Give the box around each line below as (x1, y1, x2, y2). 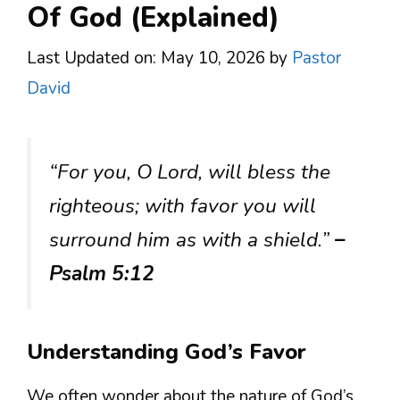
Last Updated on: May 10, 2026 (27, 46, 265, 70)
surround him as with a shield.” (49, 226, 335, 254)
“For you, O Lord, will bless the (49, 158, 330, 186)
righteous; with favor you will (49, 192, 316, 220)
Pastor (292, 46, 341, 70)
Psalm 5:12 (49, 260, 154, 287)
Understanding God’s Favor (27, 337, 306, 367)
